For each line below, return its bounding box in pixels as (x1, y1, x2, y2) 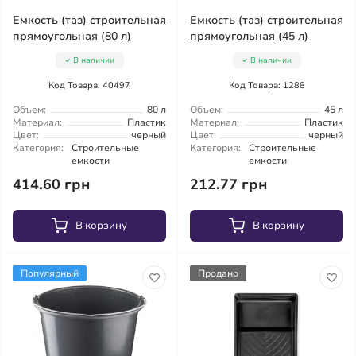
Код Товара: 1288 (228, 79, 305, 91)
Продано (198, 267, 238, 280)
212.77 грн (190, 175, 268, 194)
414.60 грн (13, 175, 91, 194)
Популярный (21, 267, 79, 280)
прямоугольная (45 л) (190, 29, 308, 44)
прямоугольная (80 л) (13, 29, 131, 44)
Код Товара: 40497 (48, 79, 130, 91)
